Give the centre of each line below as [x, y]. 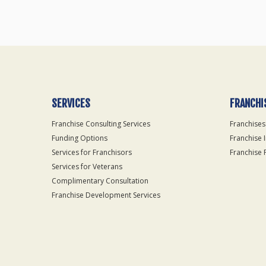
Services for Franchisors [92, 152]
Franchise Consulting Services [101, 124]
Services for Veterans [87, 167]
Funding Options [80, 138]
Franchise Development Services [106, 195]
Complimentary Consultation [100, 181]
